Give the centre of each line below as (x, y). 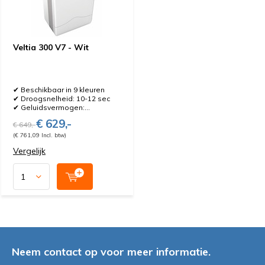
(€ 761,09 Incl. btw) (40, 135)
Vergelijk (29, 151)
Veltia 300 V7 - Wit (51, 47)
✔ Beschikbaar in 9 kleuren (59, 90)
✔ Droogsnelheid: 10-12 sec (62, 98)
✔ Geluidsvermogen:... (51, 107)
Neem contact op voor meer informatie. (111, 252)
